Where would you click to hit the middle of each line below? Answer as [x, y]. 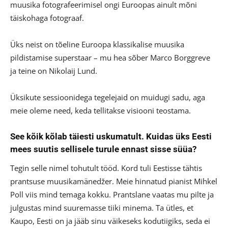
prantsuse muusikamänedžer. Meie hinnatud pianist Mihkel [114, 181]
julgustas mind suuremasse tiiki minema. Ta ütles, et [102, 207]
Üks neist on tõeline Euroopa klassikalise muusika [97, 44]
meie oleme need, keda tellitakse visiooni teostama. [101, 110]
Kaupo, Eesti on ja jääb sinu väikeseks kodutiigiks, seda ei [110, 221]
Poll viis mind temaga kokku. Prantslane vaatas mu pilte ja [112, 194]
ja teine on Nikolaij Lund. [54, 70]
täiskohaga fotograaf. [47, 18]
